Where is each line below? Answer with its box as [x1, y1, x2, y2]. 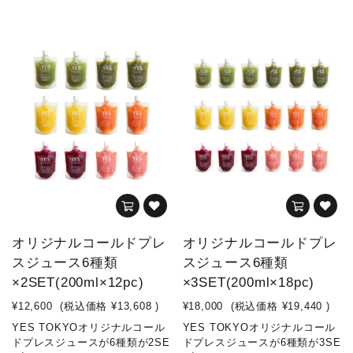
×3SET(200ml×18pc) [182, 275, 315, 291]
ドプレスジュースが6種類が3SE [182, 336, 341, 349]
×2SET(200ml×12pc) [12, 275, 144, 291]
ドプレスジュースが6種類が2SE [12, 336, 170, 349]
